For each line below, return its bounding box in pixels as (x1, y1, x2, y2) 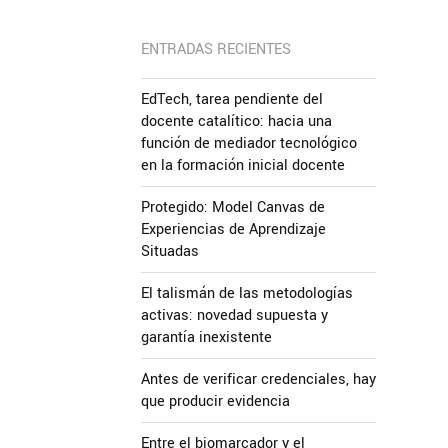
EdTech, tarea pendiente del (141, 89, 323, 110)
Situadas (141, 241, 199, 262)
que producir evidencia (141, 391, 290, 412)
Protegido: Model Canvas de (141, 197, 325, 218)
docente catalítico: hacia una (141, 111, 332, 132)
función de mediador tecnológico (141, 133, 357, 154)
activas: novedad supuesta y (141, 305, 328, 326)
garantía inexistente (141, 327, 272, 348)
